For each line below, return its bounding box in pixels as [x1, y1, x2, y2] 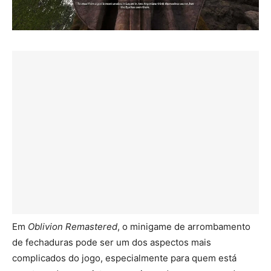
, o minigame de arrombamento [117, 221, 250, 233]
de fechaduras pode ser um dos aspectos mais [12, 237, 211, 249]
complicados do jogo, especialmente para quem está [12, 252, 237, 264]
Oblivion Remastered [28, 221, 117, 233]
